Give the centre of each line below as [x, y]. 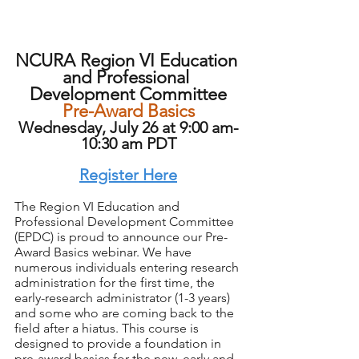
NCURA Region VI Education [128, 61]
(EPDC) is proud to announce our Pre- [121, 237]
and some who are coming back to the [126, 313]
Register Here [128, 175]
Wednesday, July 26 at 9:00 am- [128, 128]
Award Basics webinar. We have [105, 252]
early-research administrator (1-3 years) [124, 298]
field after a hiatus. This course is [108, 329]
